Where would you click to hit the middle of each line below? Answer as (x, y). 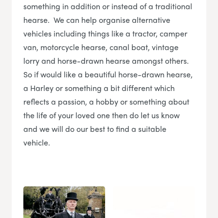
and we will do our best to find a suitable (95, 129)
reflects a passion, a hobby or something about (106, 102)
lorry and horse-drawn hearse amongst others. (106, 61)
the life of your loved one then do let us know (101, 115)
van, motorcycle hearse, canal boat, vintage (101, 47)
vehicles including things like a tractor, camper (105, 34)
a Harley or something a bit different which (99, 88)
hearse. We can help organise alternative (97, 20)
